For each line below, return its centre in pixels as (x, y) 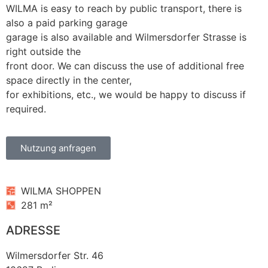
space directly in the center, (69, 80)
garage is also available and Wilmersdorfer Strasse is (126, 37)
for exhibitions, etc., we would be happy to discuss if (126, 94)
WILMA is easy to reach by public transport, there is (124, 8)
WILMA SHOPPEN (61, 191)
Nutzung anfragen (58, 148)
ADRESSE (33, 231)
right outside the (43, 51)
